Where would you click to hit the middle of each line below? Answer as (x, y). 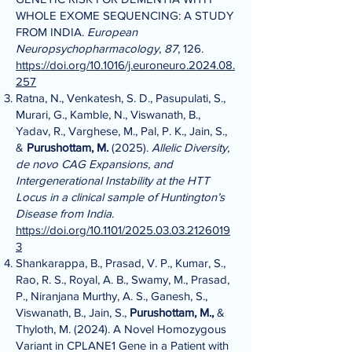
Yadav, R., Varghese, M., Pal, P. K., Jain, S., (121, 131)
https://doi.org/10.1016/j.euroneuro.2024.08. (125, 65)
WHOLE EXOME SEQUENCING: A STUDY (125, 15)
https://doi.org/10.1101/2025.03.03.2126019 (123, 230)
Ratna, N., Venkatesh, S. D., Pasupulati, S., (121, 98)
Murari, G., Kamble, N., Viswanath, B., (108, 114)
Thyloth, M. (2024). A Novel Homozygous (121, 329)
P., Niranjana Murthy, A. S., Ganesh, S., (112, 296)
